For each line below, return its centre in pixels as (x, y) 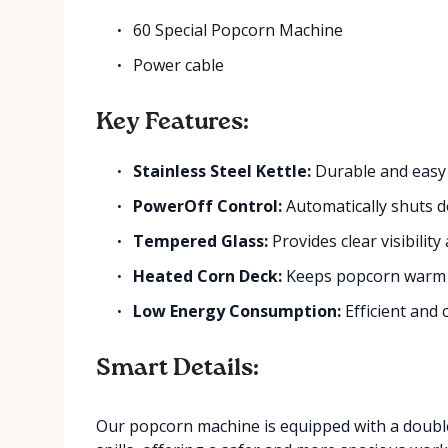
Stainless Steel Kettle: (222, 171)
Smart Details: (177, 368)
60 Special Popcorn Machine (238, 30)
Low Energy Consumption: (237, 311)
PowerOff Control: (208, 206)
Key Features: (172, 122)
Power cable (179, 65)
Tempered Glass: (201, 241)
